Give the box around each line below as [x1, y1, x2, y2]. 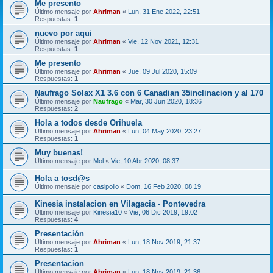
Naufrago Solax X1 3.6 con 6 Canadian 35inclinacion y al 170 [35, 88, 263, 97]
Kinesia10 [93, 208, 122, 216]
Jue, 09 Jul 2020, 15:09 [128, 68, 197, 75]
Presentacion [35, 259, 84, 268]
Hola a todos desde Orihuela [35, 118, 142, 127]
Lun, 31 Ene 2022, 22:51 [128, 8, 200, 15]
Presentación [35, 229, 84, 238]
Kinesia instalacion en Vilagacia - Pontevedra [35, 199, 205, 208]
